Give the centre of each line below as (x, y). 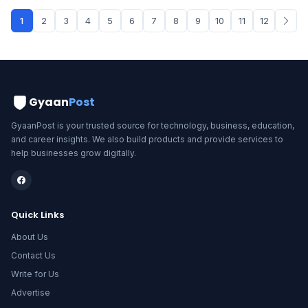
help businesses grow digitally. (74, 153)
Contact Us (33, 255)
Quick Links (37, 215)
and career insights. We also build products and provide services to (147, 139)
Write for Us (35, 274)
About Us (30, 237)
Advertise (31, 293)
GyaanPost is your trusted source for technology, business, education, (153, 125)
